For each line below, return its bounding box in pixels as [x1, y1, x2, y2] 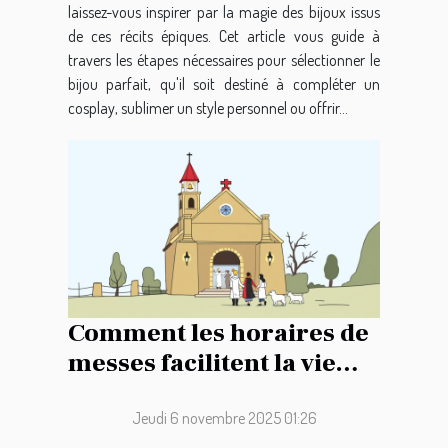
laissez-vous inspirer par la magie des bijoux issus [68, 2, 380, 23]
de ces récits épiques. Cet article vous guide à [68, 26, 380, 47]
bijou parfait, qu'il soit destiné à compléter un [68, 74, 380, 95]
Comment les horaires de [68, 317, 369, 350]
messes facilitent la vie [68, 347, 336, 380]
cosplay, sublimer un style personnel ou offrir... [68, 98, 348, 119]
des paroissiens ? [68, 377, 272, 410]
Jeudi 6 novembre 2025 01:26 [131, 408, 317, 429]
